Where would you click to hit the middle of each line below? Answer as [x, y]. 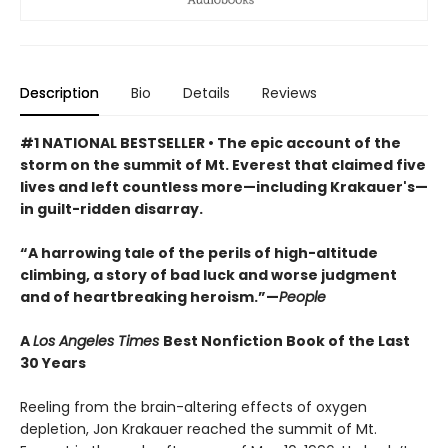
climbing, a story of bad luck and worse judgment [208, 274]
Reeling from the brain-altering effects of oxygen [193, 406]
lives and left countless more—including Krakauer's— [224, 186]
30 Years [53, 362]
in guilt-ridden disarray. [111, 208]
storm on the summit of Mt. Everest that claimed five [223, 164]
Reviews [289, 92]
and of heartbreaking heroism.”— [149, 296]
